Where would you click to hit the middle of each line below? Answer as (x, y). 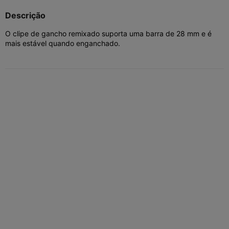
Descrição (25, 15)
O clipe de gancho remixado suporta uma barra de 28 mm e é (108, 33)
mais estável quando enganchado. (63, 43)
